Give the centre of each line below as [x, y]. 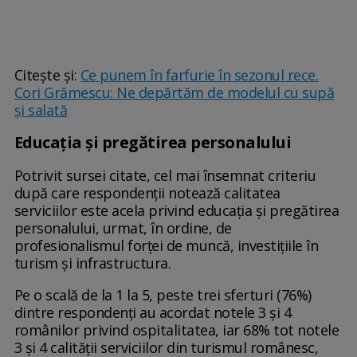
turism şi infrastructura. [92, 263]
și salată [41, 110]
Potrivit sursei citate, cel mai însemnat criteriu [165, 176]
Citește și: [47, 75]
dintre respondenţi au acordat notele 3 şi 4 [153, 313]
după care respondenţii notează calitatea [147, 193]
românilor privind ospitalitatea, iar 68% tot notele [177, 330]
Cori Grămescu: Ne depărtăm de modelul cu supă [174, 93]
